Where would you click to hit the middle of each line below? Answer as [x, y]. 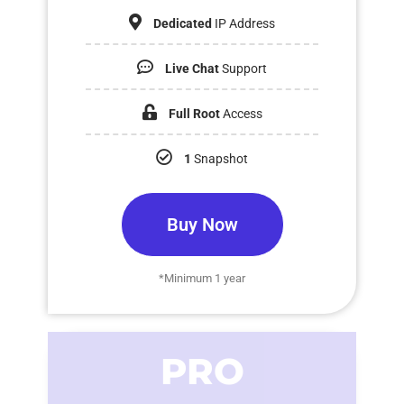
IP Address [243, 23]
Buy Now [202, 224]
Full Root [195, 113]
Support [243, 68]
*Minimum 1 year [202, 278]
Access [242, 113]
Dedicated [183, 23]
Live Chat [192, 68]
